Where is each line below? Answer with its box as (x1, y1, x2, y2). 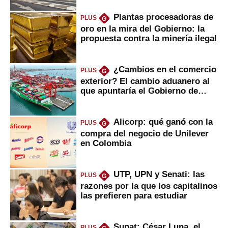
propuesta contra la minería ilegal (80, 33, 217, 43)
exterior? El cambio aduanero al (80, 76, 210, 85)
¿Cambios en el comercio (113, 65, 216, 74)
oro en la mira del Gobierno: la (80, 23, 205, 33)
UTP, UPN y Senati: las (113, 169, 205, 179)
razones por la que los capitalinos (80, 181, 217, 190)
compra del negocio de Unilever (80, 128, 209, 138)
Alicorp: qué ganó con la (113, 117, 213, 127)
